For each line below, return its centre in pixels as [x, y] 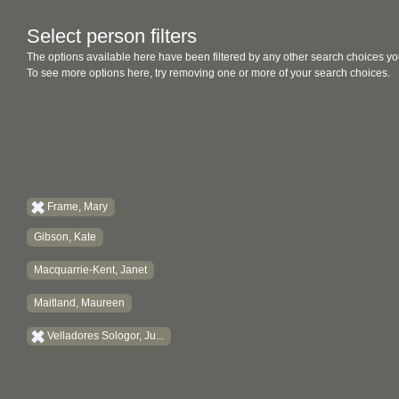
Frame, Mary [77, 207]
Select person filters [112, 36]
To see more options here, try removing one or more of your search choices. [208, 73]
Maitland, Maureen [79, 303]
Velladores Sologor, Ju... [106, 336]
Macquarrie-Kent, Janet [90, 270]
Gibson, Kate [65, 237]
